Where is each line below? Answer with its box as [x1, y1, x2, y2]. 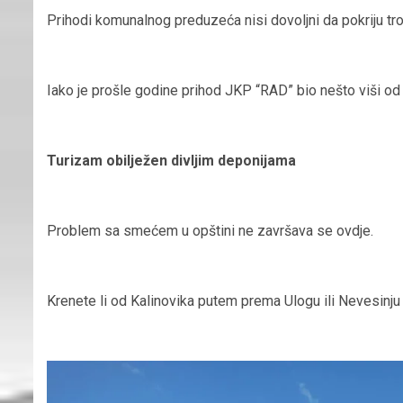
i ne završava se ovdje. [231, 221, 373, 239]
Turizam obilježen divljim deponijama [47, 151, 296, 169]
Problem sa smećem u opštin [47, 221, 231, 239]
